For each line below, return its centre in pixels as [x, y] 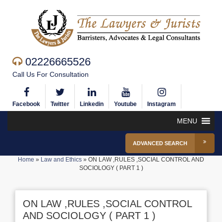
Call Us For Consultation [51, 74]
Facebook [26, 104]
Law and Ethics [61, 160]
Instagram [162, 104]
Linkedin [92, 104]
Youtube [125, 104]
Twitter [60, 104]
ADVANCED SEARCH [160, 143]
